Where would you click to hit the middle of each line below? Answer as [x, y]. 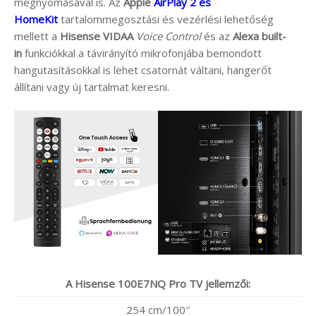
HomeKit [36, 19]
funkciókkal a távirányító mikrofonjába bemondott [142, 53]
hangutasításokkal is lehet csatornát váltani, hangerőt [143, 69]
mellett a [37, 36]
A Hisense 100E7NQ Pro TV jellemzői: [158, 283]
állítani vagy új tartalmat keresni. [92, 86]
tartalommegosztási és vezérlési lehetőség [166, 19]
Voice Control [169, 36]
